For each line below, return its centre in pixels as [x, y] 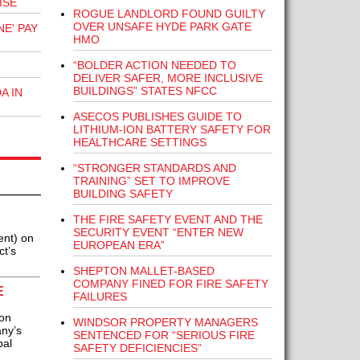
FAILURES [100, 297]
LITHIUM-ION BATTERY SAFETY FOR [172, 129]
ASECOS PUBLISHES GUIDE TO [157, 117]
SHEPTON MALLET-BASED [143, 271]
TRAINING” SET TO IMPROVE [151, 181]
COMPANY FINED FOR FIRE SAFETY [170, 284]
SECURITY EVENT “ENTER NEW [158, 232]
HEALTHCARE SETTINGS [139, 142]
